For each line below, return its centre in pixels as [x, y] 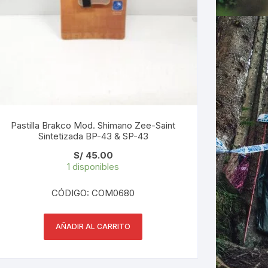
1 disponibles [93, 166]
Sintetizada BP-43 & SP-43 [117, 136]
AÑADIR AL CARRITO [93, 226]
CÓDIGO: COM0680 [93, 193]
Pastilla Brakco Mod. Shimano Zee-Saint [93, 125]
